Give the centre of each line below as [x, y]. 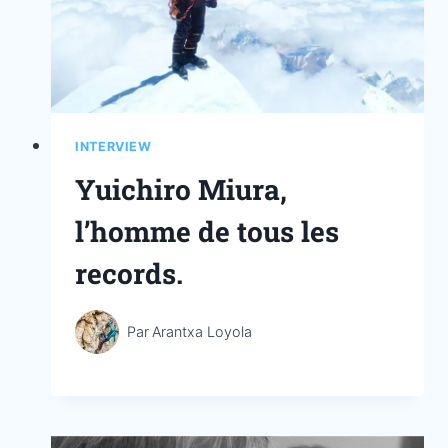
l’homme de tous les [207, 232]
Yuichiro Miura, [181, 190]
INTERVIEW [113, 146]
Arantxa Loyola [202, 332]
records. [129, 274]
